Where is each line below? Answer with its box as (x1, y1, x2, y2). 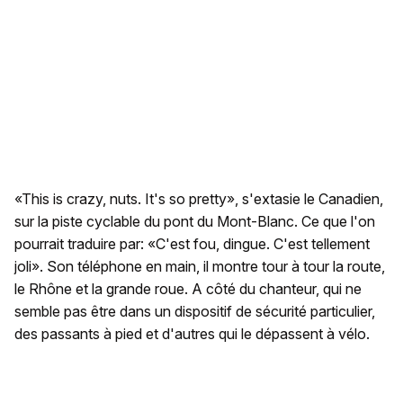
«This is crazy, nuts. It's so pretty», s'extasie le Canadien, (14, 190, 383, 209)
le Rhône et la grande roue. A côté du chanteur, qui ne (14, 280, 362, 299)
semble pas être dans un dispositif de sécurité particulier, (14, 302, 375, 321)
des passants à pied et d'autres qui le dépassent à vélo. (14, 325, 370, 344)
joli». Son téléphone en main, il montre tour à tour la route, (14, 257, 385, 276)
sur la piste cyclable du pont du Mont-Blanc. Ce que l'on (14, 212, 375, 231)
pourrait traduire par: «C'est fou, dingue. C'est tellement (14, 235, 370, 254)
